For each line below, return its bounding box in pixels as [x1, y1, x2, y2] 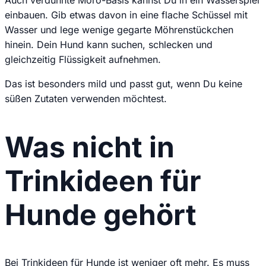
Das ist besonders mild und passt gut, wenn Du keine [5, 77, 242, 90]
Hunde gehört [5, 197, 197, 232]
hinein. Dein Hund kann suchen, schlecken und [5, 38, 213, 50]
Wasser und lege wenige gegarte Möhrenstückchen [5, 23, 233, 36]
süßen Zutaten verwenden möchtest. [5, 92, 167, 104]
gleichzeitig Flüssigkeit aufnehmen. [5, 53, 161, 65]
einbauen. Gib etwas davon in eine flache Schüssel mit [5, 8, 248, 21]
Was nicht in [5, 129, 175, 164]
